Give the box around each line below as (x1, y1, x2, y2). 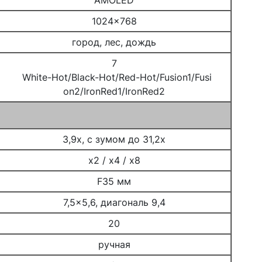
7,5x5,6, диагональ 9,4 (63, 196, 166, 208)
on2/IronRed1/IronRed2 (63, 85, 165, 97)
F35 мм (97, 175, 131, 187)
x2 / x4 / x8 (88, 154, 140, 166)
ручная (98, 239, 130, 250)
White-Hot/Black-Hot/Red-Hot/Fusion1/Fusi (16, 71, 212, 83)
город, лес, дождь (72, 36, 156, 48)
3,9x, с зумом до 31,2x (63, 133, 166, 145)
